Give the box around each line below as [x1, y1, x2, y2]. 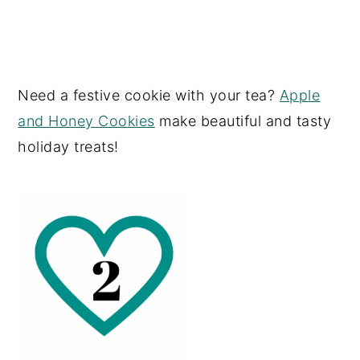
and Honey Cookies [18, 112, 155, 130]
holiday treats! [18, 138, 119, 156]
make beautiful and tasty [154, 112, 332, 130]
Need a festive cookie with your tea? [18, 87, 280, 104]
